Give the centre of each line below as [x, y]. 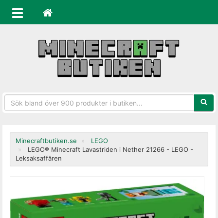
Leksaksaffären [39, 158]
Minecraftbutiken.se [46, 141]
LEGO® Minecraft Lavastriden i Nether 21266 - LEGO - [110, 149]
